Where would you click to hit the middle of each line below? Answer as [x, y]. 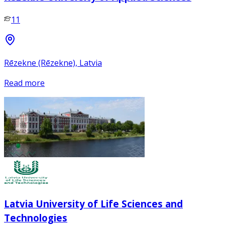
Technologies [36, 217]
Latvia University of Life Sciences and [93, 203]
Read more [24, 83]
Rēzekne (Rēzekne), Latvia [53, 63]
